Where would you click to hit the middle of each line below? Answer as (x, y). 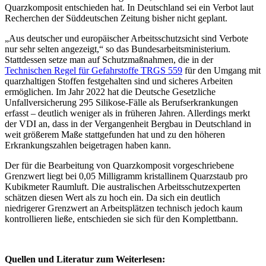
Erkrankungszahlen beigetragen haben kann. (88, 145)
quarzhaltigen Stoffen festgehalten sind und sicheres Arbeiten (119, 81)
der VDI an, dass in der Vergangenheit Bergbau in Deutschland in (128, 123)
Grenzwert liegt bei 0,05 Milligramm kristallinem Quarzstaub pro (126, 176)
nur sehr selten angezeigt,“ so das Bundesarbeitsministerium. (118, 49)
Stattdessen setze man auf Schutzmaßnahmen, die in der (109, 59)
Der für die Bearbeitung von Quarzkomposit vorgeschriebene (119, 165)
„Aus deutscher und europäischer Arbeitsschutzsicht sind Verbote (126, 38)
